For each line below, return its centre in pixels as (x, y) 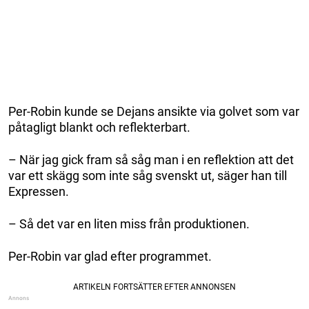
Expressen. (39, 191)
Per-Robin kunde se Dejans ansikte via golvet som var (154, 111)
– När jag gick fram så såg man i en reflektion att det (151, 159)
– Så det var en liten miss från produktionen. (129, 223)
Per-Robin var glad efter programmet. (110, 256)
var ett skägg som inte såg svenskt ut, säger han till (148, 175)
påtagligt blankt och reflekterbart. (99, 127)
